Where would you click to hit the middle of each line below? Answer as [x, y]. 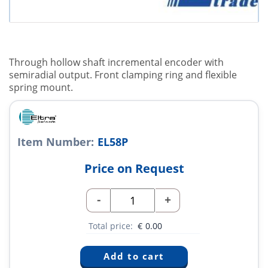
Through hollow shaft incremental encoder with [116, 63]
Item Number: [56, 142]
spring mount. [41, 88]
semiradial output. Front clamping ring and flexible [123, 75]
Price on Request [134, 169]
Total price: [112, 226]
